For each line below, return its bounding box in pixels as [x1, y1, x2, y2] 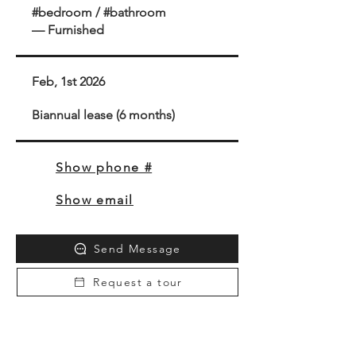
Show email [56, 192, 133, 207]
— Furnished [32, 22, 104, 37]
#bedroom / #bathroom [32, 5, 166, 20]
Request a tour [93, 275, 183, 289]
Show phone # [56, 159, 153, 175]
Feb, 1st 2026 [32, 74, 105, 89]
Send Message [94, 242, 181, 256]
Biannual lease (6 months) [32, 107, 175, 122]
